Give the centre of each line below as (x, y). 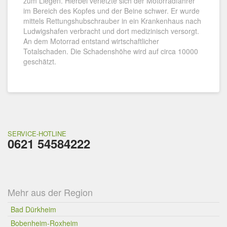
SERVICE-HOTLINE (37, 134)
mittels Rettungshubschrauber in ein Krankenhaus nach (112, 21)
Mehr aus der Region (50, 192)
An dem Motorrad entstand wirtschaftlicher (91, 41)
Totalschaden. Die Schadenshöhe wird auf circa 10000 (111, 51)
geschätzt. (40, 61)
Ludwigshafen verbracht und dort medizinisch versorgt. (111, 31)
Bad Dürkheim (33, 209)
